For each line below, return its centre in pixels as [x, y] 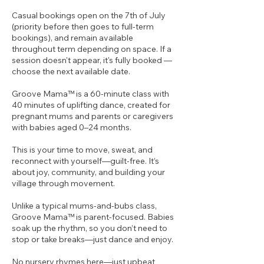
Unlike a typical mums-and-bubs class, [84, 206]
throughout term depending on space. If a [92, 49]
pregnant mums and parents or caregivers [93, 116]
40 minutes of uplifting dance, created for [91, 105]
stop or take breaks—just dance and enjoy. [93, 239]
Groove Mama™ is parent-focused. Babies [93, 217]
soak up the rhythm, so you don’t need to [90, 228]
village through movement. [63, 183]
